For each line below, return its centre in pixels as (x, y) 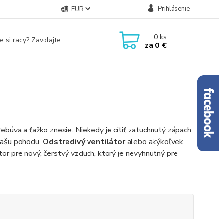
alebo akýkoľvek (154, 142)
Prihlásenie (174, 9)
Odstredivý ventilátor (84, 142)
